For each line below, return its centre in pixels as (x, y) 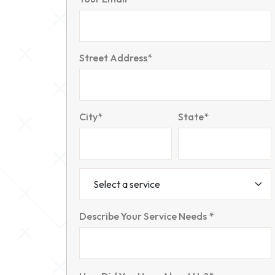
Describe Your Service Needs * (146, 216)
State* (194, 117)
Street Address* (116, 58)
